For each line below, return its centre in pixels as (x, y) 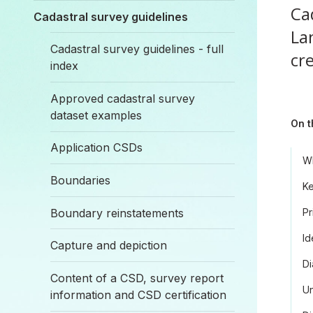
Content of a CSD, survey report (137, 278)
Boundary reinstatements (117, 213)
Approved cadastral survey (123, 98)
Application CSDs (96, 148)
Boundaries (80, 180)
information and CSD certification (138, 294)
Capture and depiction (109, 246)
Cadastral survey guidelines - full (137, 49)
